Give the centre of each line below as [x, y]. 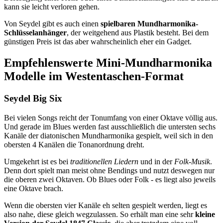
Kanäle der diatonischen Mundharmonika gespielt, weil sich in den [109, 135]
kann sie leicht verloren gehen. [52, 7]
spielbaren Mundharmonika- [149, 24]
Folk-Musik [192, 161]
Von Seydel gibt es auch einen [52, 24]
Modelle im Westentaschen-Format [94, 76]
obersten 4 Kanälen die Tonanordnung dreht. [74, 144]
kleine [205, 214]
